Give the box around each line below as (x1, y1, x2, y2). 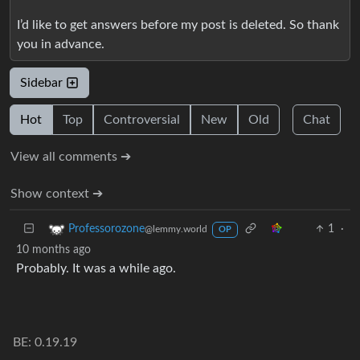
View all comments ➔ (10, 149, 131, 163)
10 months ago (16, 243, 91, 256)
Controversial (104, 112, 180, 126)
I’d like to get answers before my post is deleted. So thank (17, 18, 339, 31)
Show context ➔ (10, 186, 103, 200)
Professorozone (68, 223, 145, 235)
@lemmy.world (145, 224, 207, 234)
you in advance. (17, 37, 104, 51)
